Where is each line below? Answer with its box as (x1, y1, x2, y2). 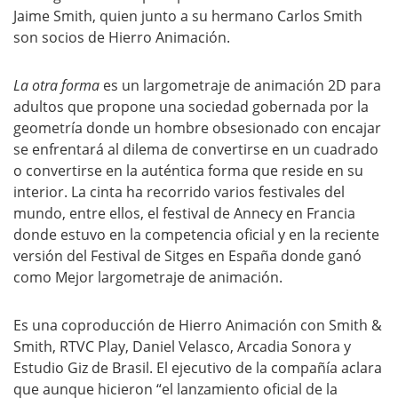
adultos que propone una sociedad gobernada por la (13, 97, 369, 116)
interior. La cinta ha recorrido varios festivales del (13, 182, 345, 202)
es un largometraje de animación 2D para (103, 76, 381, 95)
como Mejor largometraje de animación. (13, 267, 290, 287)
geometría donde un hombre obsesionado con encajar (13, 118, 381, 138)
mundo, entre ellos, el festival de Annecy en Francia (13, 203, 355, 223)
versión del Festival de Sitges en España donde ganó (13, 246, 362, 266)
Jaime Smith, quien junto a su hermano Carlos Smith (13, 6, 362, 26)
